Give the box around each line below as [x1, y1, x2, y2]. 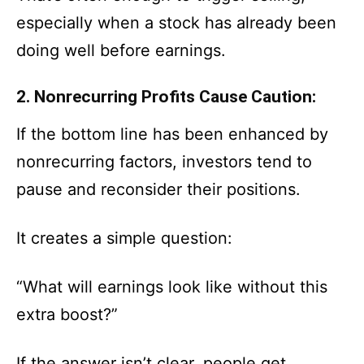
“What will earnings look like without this [16, 277, 327, 297]
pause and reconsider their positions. [16, 180, 301, 199]
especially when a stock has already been [16, 13, 336, 32]
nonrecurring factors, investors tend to [16, 152, 312, 171]
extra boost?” [16, 305, 118, 324]
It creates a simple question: [16, 228, 232, 248]
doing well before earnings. [16, 41, 226, 60]
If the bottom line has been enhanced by [16, 124, 328, 144]
